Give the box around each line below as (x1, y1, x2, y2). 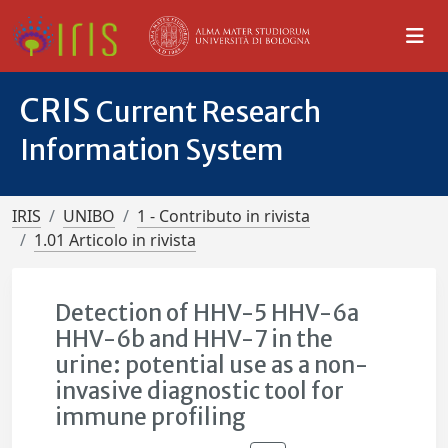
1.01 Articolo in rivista (34, 229, 196, 251)
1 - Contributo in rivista (137, 205, 310, 227)
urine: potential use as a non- (55, 351, 369, 379)
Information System (20, 132, 284, 168)
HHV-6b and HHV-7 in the (55, 325, 334, 353)
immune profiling (55, 403, 247, 431)
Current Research (96, 94, 321, 130)
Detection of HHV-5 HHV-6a (55, 299, 360, 327)
